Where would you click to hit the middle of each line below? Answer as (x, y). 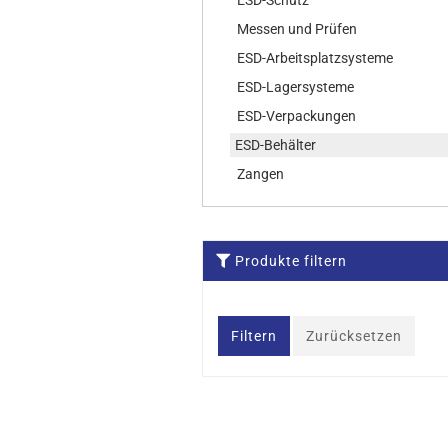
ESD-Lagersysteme (295, 87)
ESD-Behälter (275, 145)
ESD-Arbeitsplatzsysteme (315, 58)
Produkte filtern (291, 261)
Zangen (260, 174)
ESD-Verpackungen (296, 116)
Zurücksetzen (354, 336)
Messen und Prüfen (297, 29)
